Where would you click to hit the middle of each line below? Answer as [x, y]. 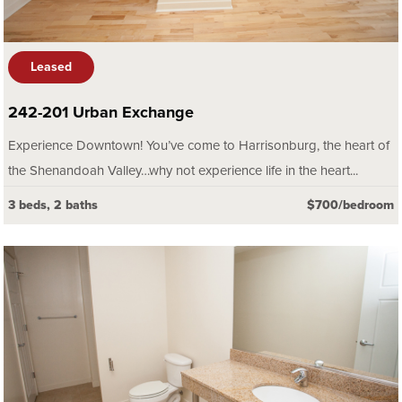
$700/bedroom [350, 205]
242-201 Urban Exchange [101, 113]
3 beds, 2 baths [53, 205]
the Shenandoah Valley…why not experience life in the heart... [183, 171]
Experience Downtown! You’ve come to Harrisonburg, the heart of [199, 146]
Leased [51, 67]
